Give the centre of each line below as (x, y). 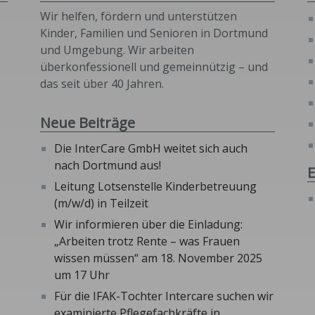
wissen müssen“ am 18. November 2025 (158, 258)
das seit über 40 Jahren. (102, 84)
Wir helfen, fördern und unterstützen (139, 17)
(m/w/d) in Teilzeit (101, 204)
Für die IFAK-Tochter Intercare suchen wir (164, 296)
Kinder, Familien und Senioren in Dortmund (154, 33)
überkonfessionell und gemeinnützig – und (154, 67)
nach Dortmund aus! (108, 166)
